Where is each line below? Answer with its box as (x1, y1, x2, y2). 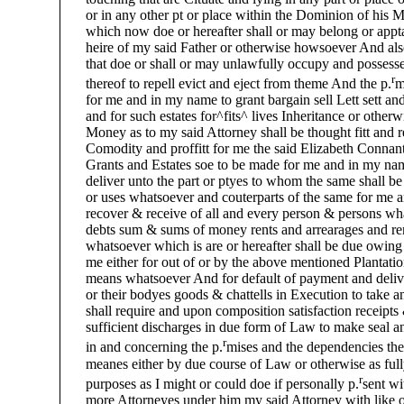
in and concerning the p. (60, 339, 224, 355)
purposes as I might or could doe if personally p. (60, 375, 360, 391)
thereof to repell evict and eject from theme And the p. (60, 76, 392, 92)
